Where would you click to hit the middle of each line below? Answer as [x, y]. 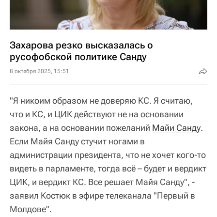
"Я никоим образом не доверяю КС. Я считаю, [101, 101]
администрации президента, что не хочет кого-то [108, 155]
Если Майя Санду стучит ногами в [77, 141]
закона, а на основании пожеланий [81, 128]
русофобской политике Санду [78, 57]
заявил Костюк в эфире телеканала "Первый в [102, 195]
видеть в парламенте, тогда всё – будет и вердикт [108, 168]
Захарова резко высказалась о [81, 45]
